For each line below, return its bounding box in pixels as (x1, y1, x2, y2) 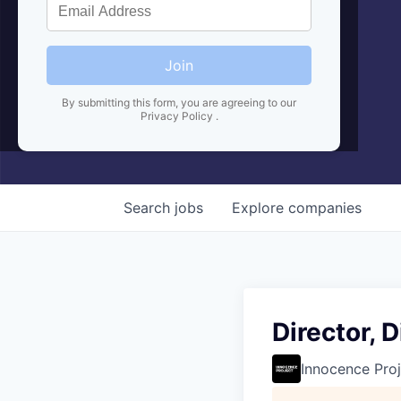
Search (124, 198, 175, 217)
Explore (232, 198, 288, 217)
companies (288, 198, 362, 217)
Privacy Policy (140, 108, 216, 123)
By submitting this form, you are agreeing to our (62, 95, 296, 109)
